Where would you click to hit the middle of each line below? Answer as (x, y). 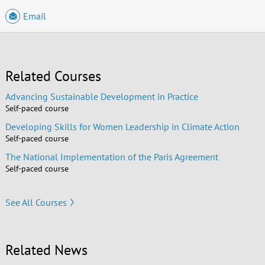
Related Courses (53, 76)
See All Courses (36, 202)
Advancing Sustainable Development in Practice (101, 97)
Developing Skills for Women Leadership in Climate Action (122, 127)
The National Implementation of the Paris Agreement (112, 157)
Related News (46, 250)
